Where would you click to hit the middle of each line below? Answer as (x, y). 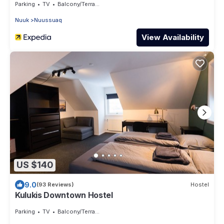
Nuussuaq (48, 20)
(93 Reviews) (55, 185)
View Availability (173, 37)
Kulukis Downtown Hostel (64, 195)
